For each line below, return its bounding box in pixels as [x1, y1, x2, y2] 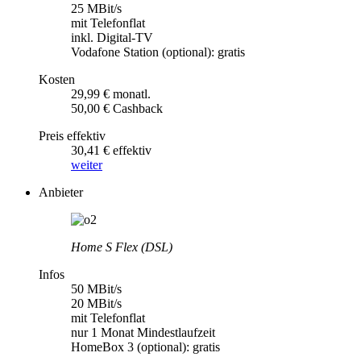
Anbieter [39, 185, 83, 199]
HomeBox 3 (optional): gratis [71, 339, 220, 354]
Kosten [39, 72, 75, 86]
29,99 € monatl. [71, 86, 151, 101]
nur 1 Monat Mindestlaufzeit [71, 325, 215, 339]
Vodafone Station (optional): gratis [71, 44, 245, 59]
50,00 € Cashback [71, 101, 163, 115]
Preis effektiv [39, 128, 106, 143]
